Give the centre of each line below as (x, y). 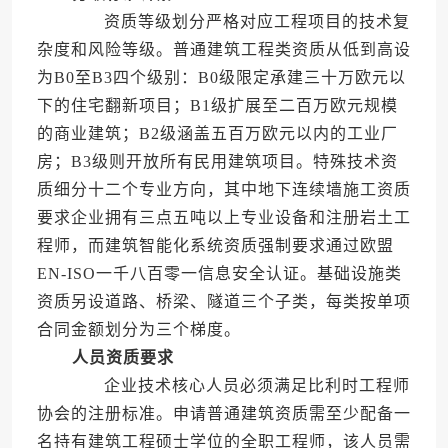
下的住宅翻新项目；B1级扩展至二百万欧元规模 (217, 106)
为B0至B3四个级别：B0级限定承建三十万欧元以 (221, 78)
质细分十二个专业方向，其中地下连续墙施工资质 (223, 190)
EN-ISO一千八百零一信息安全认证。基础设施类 (219, 274)
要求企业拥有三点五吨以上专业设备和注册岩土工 (223, 218)
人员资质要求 (122, 358)
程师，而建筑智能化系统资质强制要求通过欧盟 (215, 246)
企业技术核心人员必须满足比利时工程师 (239, 386)
